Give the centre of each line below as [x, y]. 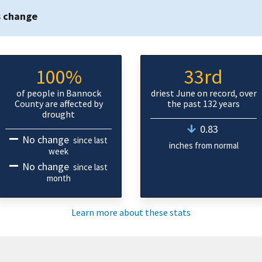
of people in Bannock [58, 93]
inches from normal [204, 145]
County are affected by [58, 104]
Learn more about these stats [131, 212]
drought [58, 114]
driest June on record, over [204, 93]
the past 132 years [204, 104]
